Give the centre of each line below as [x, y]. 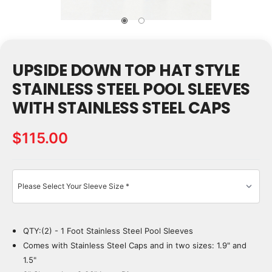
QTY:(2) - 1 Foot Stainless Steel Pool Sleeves [110, 231]
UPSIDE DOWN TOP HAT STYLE [126, 70]
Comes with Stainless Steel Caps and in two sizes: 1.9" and [135, 245]
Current [28, 232]
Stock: [25, 241]
